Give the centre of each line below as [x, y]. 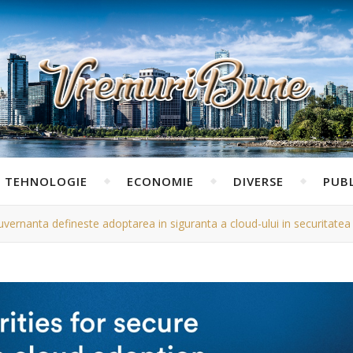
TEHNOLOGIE [46, 181]
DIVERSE [258, 181]
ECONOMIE [160, 181]
